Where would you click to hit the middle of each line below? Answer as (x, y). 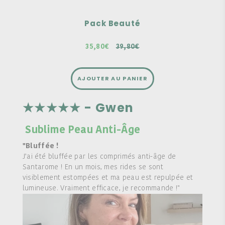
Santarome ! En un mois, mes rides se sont (93, 167)
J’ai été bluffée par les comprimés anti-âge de (99, 157)
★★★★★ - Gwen (80, 108)
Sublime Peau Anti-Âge (81, 131)
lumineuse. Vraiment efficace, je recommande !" (101, 188)
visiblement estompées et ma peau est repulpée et (108, 178)
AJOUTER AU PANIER (113, 79)
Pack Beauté (113, 24)
